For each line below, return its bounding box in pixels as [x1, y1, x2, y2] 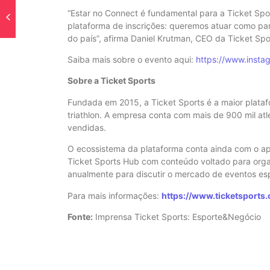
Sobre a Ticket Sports [67, 75, 155, 86]
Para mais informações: [67, 190, 162, 201]
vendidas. [67, 122, 106, 133]
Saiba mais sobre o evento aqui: [67, 54, 196, 64]
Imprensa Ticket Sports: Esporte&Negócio [93, 211, 261, 222]
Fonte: [67, 211, 93, 222]
